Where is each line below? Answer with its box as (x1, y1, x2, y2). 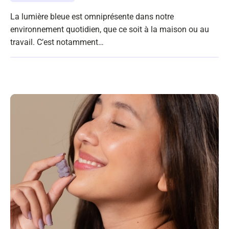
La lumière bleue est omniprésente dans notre (10, 12, 174, 22)
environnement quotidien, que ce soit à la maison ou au (10, 25, 209, 35)
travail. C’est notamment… (10, 37, 104, 48)
